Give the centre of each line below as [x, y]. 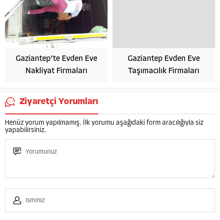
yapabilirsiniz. [26, 131]
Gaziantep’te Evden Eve [56, 59]
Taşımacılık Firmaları [164, 71]
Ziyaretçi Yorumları [59, 102]
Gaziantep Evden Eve [164, 59]
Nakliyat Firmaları [56, 71]
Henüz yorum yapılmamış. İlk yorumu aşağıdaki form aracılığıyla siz [104, 123]
